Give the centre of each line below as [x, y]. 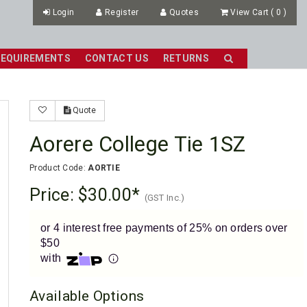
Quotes [184, 12]
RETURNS [186, 59]
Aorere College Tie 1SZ [138, 145]
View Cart [251, 12]
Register [122, 12]
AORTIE [104, 168]
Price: [54, 195]
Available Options [87, 296]
